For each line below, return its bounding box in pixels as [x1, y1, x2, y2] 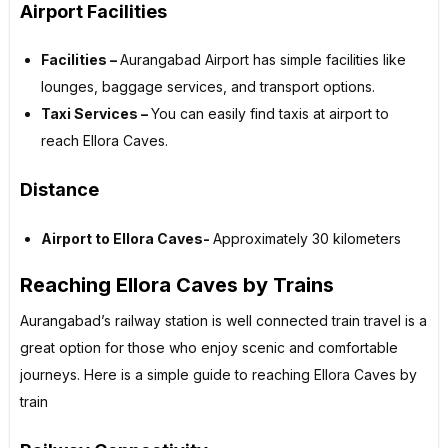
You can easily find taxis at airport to [151, 105, 389, 123]
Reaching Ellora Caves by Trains [20, 273, 334, 298]
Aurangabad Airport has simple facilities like [120, 51, 406, 69]
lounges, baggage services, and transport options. [41, 78, 375, 96]
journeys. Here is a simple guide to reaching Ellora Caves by [20, 366, 417, 384]
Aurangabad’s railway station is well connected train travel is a [20, 312, 427, 330]
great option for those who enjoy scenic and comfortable [20, 339, 398, 357]
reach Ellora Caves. [41, 132, 168, 150]
